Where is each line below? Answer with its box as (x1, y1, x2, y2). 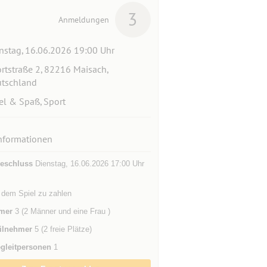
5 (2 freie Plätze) (32, 225, 92, 234)
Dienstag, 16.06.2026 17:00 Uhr (32, 159, 144, 168)
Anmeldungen (58, 14, 109, 25)
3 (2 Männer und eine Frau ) (12, 207, 110, 216)
